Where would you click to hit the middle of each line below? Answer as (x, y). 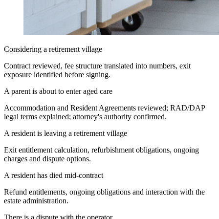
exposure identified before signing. (57, 74)
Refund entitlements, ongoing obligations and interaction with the (104, 192)
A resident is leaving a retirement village (66, 133)
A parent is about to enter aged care (58, 91)
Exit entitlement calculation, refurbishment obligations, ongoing (101, 150)
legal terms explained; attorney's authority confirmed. (85, 116)
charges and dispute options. (47, 158)
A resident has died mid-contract (54, 175)
